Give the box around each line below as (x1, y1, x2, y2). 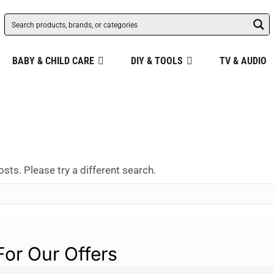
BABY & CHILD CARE (12, 55, 94, 67)
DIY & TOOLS (130, 55, 183, 67)
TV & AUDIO (219, 55, 267, 67)
